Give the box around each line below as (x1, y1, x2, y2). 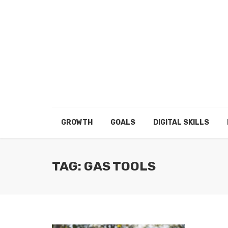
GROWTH (61, 118, 93, 127)
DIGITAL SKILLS (153, 118, 209, 127)
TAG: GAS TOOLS (52, 158, 156, 174)
